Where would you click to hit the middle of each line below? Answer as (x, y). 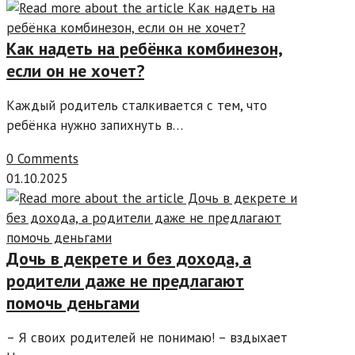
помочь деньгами (73, 303)
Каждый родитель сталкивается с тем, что (137, 106)
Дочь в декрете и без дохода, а (129, 259)
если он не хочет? (75, 71)
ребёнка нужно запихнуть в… (95, 126)
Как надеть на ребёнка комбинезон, (145, 49)
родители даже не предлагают (125, 281)
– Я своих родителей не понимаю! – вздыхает (147, 338)
